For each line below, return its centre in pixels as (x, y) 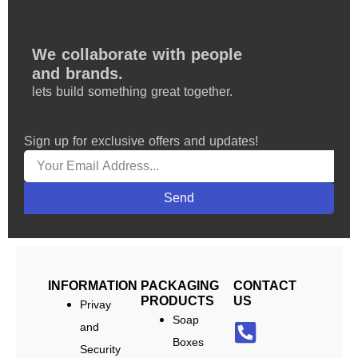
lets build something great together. (132, 92)
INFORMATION (93, 286)
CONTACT (265, 286)
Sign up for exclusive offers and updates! (141, 141)
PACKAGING (180, 286)
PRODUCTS (177, 301)
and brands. (78, 74)
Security (100, 350)
